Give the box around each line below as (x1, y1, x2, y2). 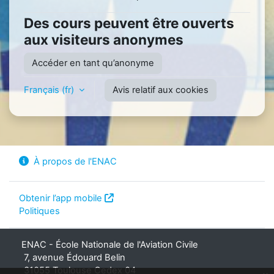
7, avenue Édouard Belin (19, 252, 125, 263)
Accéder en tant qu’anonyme (32, 57, 154, 69)
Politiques (19, 206, 60, 217)
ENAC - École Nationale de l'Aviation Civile (19, 239, 206, 250)
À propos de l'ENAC (34, 156, 117, 167)
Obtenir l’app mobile (19, 193, 102, 204)
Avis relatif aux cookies (113, 84, 209, 95)
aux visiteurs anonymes (24, 31, 183, 48)
